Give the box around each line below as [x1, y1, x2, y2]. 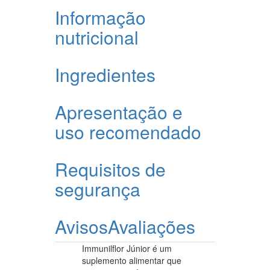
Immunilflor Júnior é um [82, 242, 172, 254]
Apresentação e [55, 98, 183, 125]
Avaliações [108, 213, 195, 239]
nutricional [55, 24, 139, 50]
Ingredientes [55, 61, 155, 87]
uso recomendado [55, 118, 201, 145]
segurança [55, 175, 140, 202]
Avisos [55, 213, 108, 239]
